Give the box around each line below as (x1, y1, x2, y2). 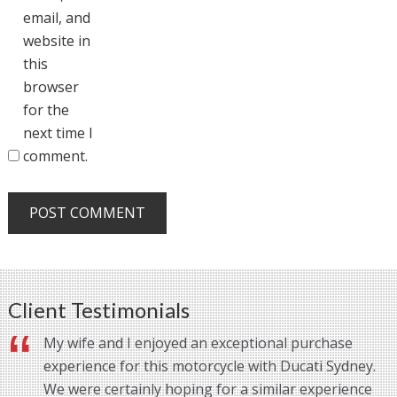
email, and (22, 7, 90, 27)
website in (22, 30, 90, 51)
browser (22, 76, 79, 97)
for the (22, 99, 69, 120)
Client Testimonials (7, 297, 190, 323)
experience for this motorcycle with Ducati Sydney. (43, 356, 376, 377)
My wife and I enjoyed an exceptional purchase (43, 333, 353, 354)
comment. (22, 145, 88, 166)
